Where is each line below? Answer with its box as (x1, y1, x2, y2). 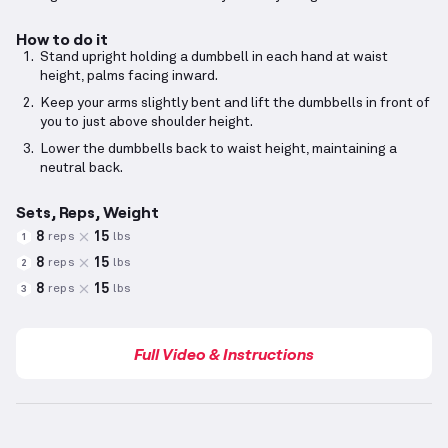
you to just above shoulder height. (40, 115, 253, 130)
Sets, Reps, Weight (16, 202, 159, 222)
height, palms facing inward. (40, 69, 218, 84)
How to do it (16, 29, 108, 49)
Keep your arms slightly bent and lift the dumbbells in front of (40, 96, 430, 111)
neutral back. (40, 161, 123, 176)
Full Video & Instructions (134, 344, 314, 364)
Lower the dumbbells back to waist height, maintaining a (40, 142, 397, 157)
